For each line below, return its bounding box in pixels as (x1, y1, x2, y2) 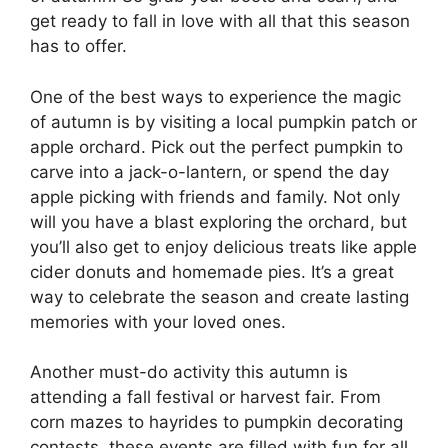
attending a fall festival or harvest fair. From (30, 387, 381, 408)
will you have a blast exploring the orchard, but (30, 211, 407, 232)
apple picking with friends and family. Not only (30, 186, 400, 207)
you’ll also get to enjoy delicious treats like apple (30, 236, 417, 257)
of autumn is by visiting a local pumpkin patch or (30, 111, 417, 132)
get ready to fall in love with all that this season (30, 11, 410, 32)
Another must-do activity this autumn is (30, 362, 348, 383)
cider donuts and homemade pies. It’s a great (30, 261, 394, 282)
